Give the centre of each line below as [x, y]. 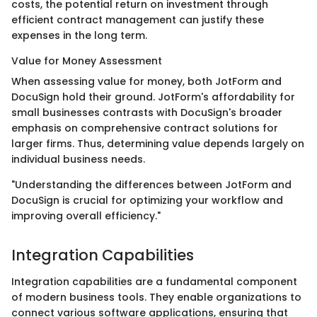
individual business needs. [78, 159]
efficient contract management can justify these [138, 19]
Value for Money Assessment [87, 60]
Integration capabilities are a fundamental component [154, 282]
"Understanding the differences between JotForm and [151, 184]
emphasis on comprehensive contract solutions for [145, 128]
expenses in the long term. [79, 35]
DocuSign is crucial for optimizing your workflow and [147, 200]
